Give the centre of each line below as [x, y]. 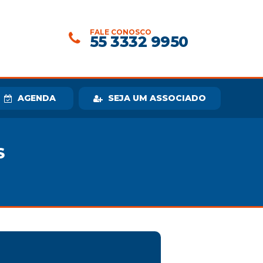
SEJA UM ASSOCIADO [157, 98]
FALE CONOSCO [120, 32]
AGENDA [37, 98]
